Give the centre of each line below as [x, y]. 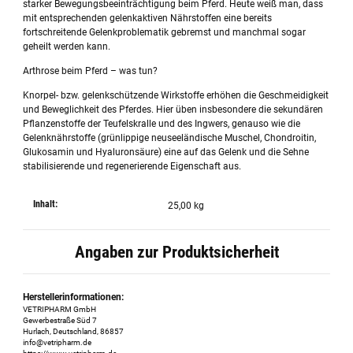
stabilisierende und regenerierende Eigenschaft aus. [132, 167]
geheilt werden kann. [67, 47]
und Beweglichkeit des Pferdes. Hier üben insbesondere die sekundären [173, 110]
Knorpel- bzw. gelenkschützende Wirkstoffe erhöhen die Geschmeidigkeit [176, 96]
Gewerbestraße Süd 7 [60, 320]
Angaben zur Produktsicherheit [176, 252]
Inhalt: [46, 204]
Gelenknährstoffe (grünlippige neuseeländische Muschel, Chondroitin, [170, 138]
